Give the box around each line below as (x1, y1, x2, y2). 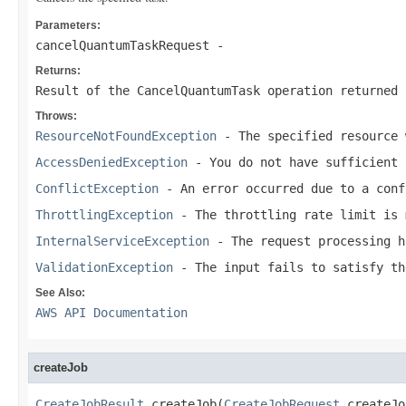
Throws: (35, 110, 77, 122)
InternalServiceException (35, 234, 209, 248)
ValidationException (35, 260, 173, 275)
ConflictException (35, 181, 159, 196)
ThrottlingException (35, 208, 173, 222)
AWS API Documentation (35, 305, 188, 320)
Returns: (35, 64, 81, 77)
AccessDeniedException (35, 155, 188, 169)
